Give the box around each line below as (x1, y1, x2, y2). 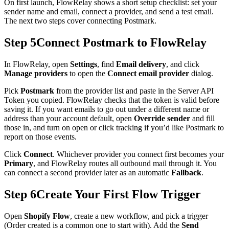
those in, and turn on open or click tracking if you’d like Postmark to (4, 123, 224, 132)
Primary (4, 158, 33, 168)
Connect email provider (107, 68, 189, 78)
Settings (70, 59, 97, 68)
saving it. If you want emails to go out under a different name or (4, 104, 209, 113)
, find (97, 59, 116, 68)
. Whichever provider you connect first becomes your (53, 149, 224, 158)
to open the (67, 68, 107, 78)
